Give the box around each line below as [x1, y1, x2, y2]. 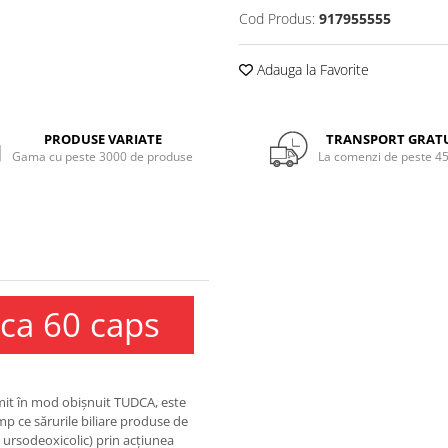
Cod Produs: [239, 8, 315, 28]
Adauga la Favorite [253, 59, 369, 79]
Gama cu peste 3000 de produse [12, 148, 194, 166]
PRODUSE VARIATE [43, 130, 162, 149]
